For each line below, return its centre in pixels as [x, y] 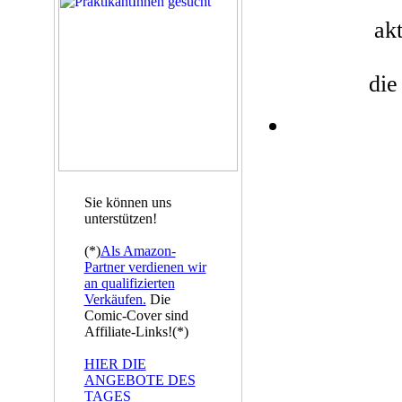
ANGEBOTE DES [140, 380]
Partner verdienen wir [145, 267]
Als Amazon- [138, 251]
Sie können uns [127, 202]
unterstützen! [120, 218]
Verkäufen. [115, 299]
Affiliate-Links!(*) [136, 332]
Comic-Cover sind [136, 315]
